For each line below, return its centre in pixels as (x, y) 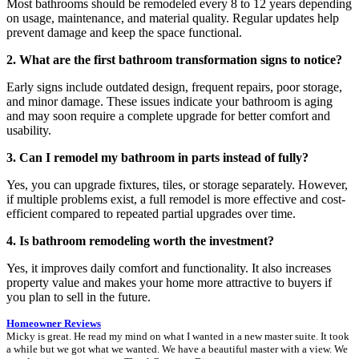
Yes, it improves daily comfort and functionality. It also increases (169, 268)
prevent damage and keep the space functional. (124, 32)
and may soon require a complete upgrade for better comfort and (168, 115)
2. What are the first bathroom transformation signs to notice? (174, 59)
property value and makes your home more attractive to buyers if (169, 282)
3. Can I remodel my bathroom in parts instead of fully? (157, 157)
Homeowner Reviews (54, 323)
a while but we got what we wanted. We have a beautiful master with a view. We (177, 349)
